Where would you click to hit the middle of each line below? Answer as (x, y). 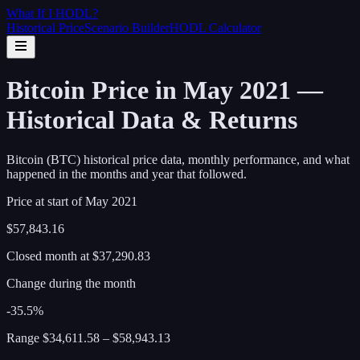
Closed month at (49, 256)
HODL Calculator (215, 28)
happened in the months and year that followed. (127, 174)
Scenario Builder (127, 28)
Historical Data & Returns (152, 120)
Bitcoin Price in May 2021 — (165, 90)
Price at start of (46, 201)
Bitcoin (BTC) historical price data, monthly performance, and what (178, 159)
